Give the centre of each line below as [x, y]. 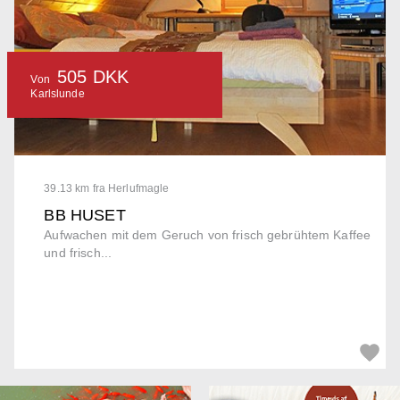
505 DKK [93, 77]
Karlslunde [58, 94]
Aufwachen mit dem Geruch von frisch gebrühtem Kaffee [208, 235]
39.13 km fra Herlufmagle [107, 189]
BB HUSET [85, 216]
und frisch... [78, 253]
